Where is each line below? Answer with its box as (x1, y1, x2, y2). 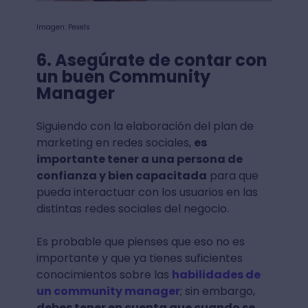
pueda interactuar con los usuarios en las (36, 184, 258, 201)
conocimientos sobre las (36, 267, 172, 283)
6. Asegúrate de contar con (36, 49, 267, 72)
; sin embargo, (179, 283, 255, 300)
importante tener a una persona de (36, 151, 243, 168)
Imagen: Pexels (36, 22, 90, 33)
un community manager (36, 283, 180, 300)
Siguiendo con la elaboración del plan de (36, 118, 254, 135)
